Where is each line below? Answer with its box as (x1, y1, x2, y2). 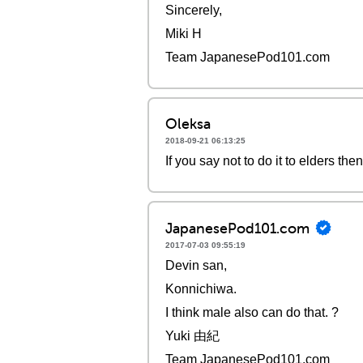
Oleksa (165, 114, 211, 133)
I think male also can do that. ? (165, 305, 339, 319)
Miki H (165, 27, 202, 41)
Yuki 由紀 (165, 329, 220, 343)
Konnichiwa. (165, 282, 237, 296)
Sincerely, (165, 3, 222, 17)
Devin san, (165, 258, 227, 272)
